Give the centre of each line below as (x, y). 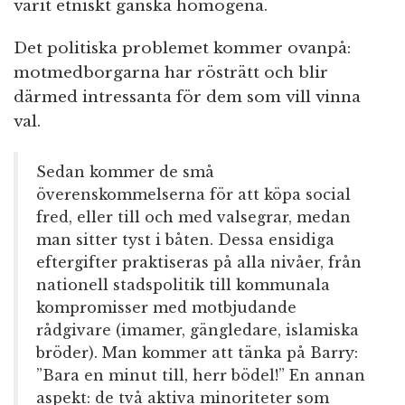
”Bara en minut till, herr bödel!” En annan (201, 376)
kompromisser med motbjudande (166, 308)
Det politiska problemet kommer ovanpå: (182, 49)
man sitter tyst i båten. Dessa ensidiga (185, 240)
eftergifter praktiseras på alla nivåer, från (199, 263)
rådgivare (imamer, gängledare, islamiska (198, 330)
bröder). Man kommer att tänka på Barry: (197, 353)
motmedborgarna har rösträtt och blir (171, 73)
